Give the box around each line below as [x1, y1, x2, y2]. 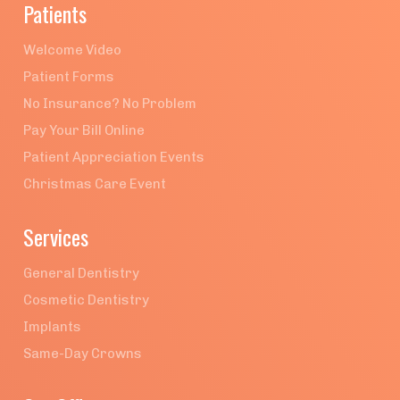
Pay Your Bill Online [23, 122, 145, 138]
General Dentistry [23, 265, 139, 281]
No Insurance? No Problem [23, 96, 196, 112]
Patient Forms [23, 69, 114, 85]
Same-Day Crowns [23, 346, 142, 362]
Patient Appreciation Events [23, 149, 204, 165]
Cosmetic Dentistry [23, 292, 149, 308]
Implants [23, 319, 81, 335]
